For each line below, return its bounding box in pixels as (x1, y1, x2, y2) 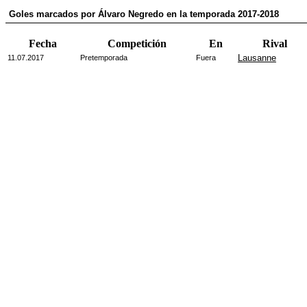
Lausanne (238, 53, 276, 63)
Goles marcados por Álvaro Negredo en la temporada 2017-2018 (9, 9, 279, 19)
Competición (107, 38, 167, 49)
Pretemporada (80, 53, 127, 62)
